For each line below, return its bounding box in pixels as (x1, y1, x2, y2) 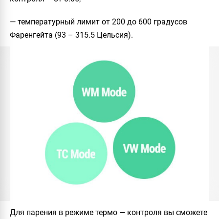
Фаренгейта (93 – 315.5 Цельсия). (10, 30, 133, 40)
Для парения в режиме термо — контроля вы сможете (10, 207, 207, 217)
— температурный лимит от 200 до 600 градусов (10, 17, 187, 27)
